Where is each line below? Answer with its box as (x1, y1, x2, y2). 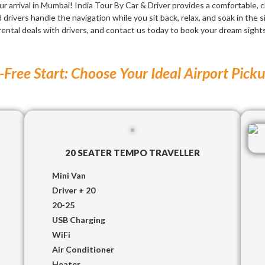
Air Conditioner (51, 244, 114, 254)
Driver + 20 (51, 185, 95, 195)
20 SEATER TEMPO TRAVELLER (64, 147, 200, 158)
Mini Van (51, 170, 86, 180)
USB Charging (51, 214, 105, 225)
